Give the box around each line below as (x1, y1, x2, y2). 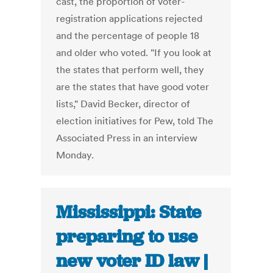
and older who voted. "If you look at (56, 46, 212, 59)
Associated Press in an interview (56, 132, 198, 144)
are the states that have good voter (56, 80, 210, 93)
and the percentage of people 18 (56, 29, 200, 42)
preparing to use (56, 225, 198, 249)
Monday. (56, 149, 94, 161)
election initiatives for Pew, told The (56, 115, 214, 127)
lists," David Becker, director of (56, 97, 191, 110)
